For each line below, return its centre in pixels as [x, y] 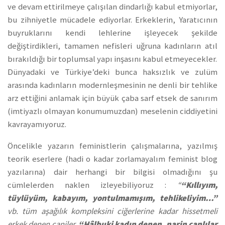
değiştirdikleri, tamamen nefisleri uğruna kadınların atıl [113, 46]
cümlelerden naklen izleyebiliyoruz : [92, 185]
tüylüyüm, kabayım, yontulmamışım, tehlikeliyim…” [113, 198]
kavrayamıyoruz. [37, 125]
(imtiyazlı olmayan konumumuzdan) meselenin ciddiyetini [113, 111]
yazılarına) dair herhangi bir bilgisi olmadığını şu [113, 172]
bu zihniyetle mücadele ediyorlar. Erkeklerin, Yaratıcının [113, 20]
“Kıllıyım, [199, 185]
